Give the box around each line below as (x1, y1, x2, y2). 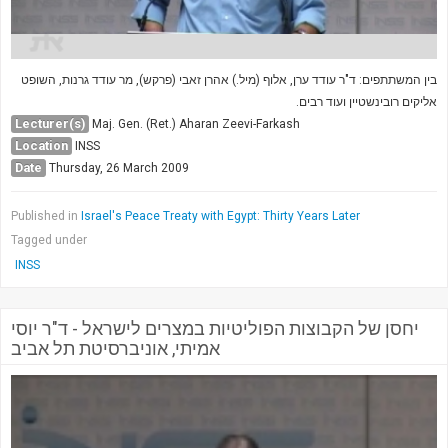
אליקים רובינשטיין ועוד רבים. (296, 94, 437, 109)
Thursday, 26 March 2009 (49, 160, 189, 175)
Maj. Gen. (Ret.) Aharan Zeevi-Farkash (92, 116, 300, 131)
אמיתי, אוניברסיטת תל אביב (11, 337, 220, 359)
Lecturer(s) (15, 115, 85, 131)
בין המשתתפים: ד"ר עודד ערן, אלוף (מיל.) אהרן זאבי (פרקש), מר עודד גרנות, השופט (21, 72, 437, 87)
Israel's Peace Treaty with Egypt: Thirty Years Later (81, 208, 360, 223)
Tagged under (11, 232, 87, 247)
